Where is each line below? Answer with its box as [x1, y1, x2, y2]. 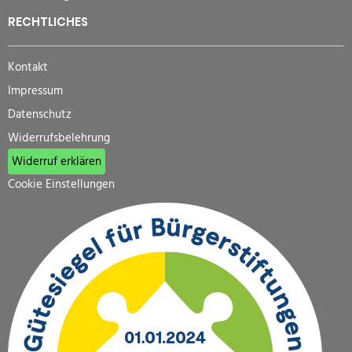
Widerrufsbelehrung [8, 128, 110, 148]
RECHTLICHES [8, 13, 88, 31]
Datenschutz [8, 104, 71, 124]
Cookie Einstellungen [8, 175, 115, 195]
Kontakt [8, 58, 48, 78]
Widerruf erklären [11, 152, 101, 171]
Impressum [8, 82, 63, 101]
